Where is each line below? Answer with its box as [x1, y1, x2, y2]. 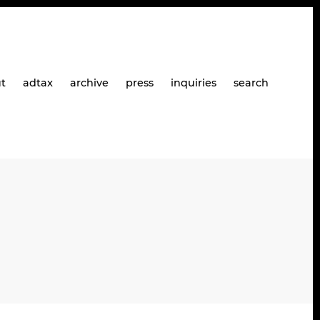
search [234, 76, 269, 89]
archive [70, 76, 109, 89]
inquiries [171, 76, 216, 89]
